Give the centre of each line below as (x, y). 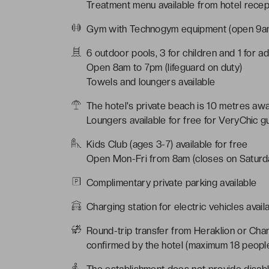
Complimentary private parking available (171, 183)
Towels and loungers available (151, 82)
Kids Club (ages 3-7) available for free (167, 144)
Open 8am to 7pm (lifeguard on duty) (165, 67)
